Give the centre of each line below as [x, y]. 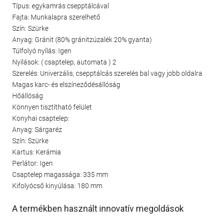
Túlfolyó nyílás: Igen [42, 51]
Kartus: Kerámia [37, 152]
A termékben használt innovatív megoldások [98, 209]
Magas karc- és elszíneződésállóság [66, 84]
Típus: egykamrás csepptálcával [61, 6]
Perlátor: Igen [33, 163]
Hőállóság [28, 96]
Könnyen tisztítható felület [52, 107]
